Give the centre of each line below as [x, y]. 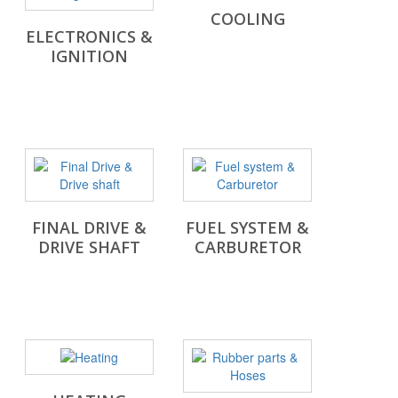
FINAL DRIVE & [89, 228]
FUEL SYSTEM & [247, 228]
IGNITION [89, 56]
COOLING [247, 19]
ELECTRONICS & [89, 37]
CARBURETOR [247, 247]
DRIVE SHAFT [89, 247]
